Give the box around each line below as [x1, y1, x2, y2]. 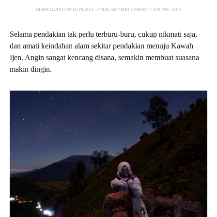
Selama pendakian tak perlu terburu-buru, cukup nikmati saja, [10, 30, 197, 38]
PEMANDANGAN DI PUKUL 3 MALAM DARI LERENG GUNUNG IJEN [35, 7, 182, 12]
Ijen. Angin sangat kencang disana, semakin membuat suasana [10, 53, 199, 62]
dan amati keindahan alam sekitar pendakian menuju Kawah [10, 42, 193, 50]
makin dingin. [10, 65, 52, 73]
